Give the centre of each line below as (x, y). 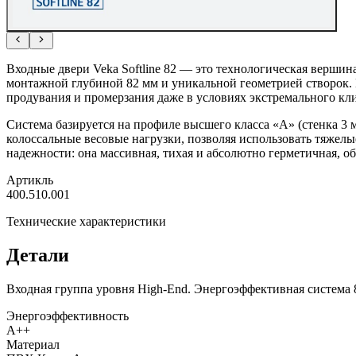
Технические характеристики (86, 222)
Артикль (30, 180)
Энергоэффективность (68, 316)
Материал (33, 345)
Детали (38, 255)
